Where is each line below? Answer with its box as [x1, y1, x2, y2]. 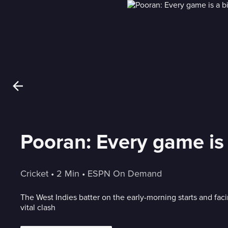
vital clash [20, 203, 55, 213]
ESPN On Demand [88, 168, 162, 179]
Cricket [20, 168, 48, 179]
